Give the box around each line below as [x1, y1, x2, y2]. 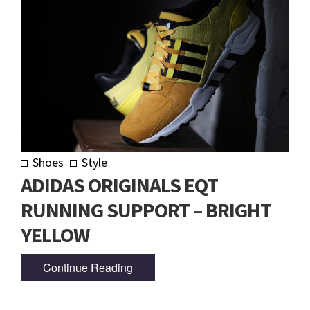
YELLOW [21, 221, 89, 248]
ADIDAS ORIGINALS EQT [21, 172, 218, 199]
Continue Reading [43, 259, 133, 275]
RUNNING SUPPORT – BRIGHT [21, 197, 271, 224]
